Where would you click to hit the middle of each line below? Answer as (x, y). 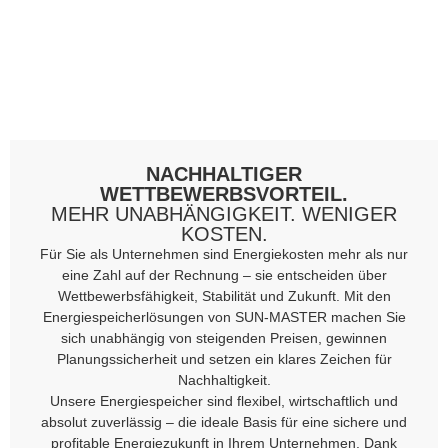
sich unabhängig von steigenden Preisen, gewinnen (224, 337)
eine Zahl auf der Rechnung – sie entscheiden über (224, 274)
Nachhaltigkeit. (224, 379)
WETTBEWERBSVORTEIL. (224, 193)
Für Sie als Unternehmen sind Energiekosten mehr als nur (224, 253)
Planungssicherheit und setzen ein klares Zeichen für (224, 358)
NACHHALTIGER (224, 173)
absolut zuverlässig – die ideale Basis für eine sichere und (224, 421)
